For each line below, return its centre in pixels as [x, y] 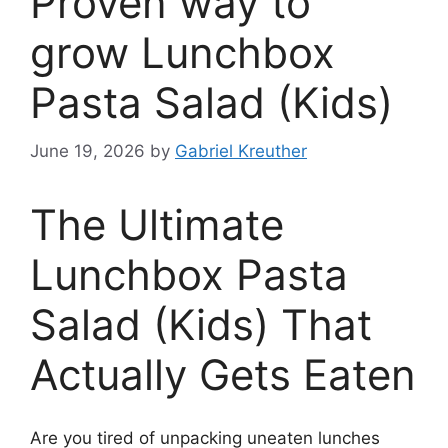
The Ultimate [157, 225]
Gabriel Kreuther [241, 151]
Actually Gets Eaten [223, 375]
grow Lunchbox [182, 52]
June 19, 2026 [87, 151]
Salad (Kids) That [201, 325]
